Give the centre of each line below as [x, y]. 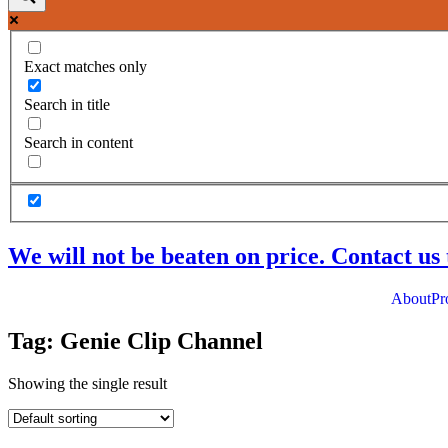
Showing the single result [87, 383]
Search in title [67, 104]
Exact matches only [85, 66]
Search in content [78, 142]
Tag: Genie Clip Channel [135, 340]
